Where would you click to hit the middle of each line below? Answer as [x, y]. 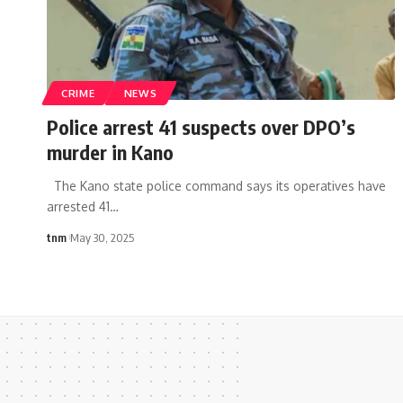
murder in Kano [110, 152]
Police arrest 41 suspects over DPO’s [201, 126]
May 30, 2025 [103, 237]
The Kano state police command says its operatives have [216, 185]
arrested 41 [78, 206]
